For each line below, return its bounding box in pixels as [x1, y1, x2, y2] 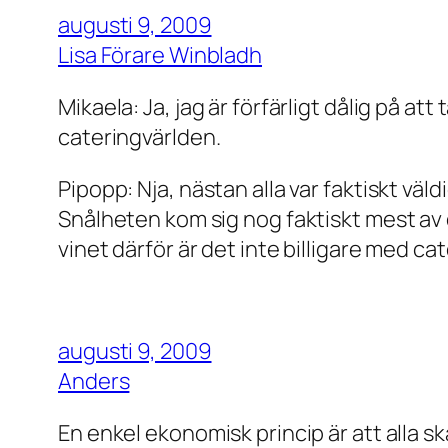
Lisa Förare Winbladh [58, 39, 262, 70]
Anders [58, 365, 130, 396]
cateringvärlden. [58, 121, 221, 152]
